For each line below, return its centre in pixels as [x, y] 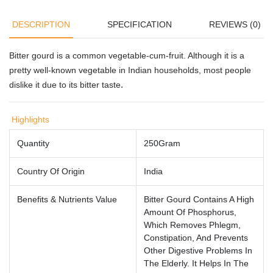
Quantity [33, 143]
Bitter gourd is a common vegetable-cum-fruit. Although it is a [127, 55]
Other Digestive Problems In [198, 250]
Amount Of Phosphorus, [190, 212]
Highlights [30, 119]
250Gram [162, 143]
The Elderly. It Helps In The [196, 263]
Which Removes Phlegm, [192, 225]
